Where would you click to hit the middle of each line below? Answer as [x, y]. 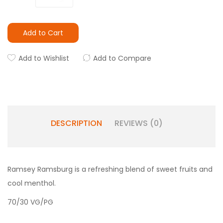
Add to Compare [122, 58]
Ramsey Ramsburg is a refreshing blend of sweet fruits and [110, 169]
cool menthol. [32, 183]
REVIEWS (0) [138, 123]
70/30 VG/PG [30, 202]
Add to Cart [43, 33]
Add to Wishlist [44, 58]
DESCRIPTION [76, 123]
